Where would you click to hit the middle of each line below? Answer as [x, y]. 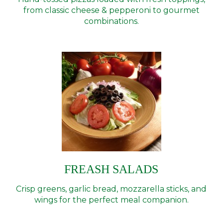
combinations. [111, 21]
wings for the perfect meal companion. [111, 200]
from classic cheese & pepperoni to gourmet [111, 10]
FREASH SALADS [111, 169]
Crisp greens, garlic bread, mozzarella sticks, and [111, 189]
